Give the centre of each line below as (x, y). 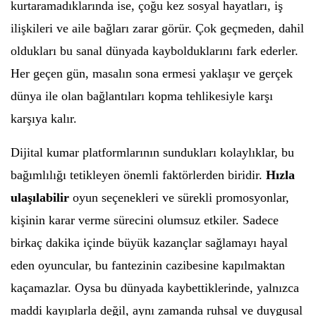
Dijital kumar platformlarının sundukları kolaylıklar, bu (152, 152)
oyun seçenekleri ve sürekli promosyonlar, (179, 197)
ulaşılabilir (40, 197)
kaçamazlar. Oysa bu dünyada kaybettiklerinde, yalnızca (155, 288)
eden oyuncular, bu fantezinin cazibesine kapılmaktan (148, 265)
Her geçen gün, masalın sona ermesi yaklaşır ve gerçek (152, 73)
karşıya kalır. (44, 119)
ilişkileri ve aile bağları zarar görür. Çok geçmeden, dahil (157, 28)
